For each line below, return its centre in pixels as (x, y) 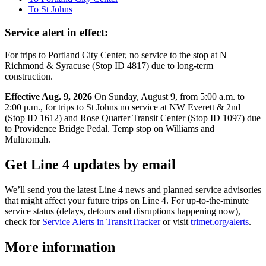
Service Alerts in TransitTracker (101, 222)
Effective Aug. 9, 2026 (48, 97)
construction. (29, 77)
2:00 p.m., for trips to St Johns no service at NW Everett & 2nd (123, 107)
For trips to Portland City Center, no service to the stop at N (116, 55)
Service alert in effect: (56, 32)
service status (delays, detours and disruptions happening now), (123, 211)
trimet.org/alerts (220, 222)
